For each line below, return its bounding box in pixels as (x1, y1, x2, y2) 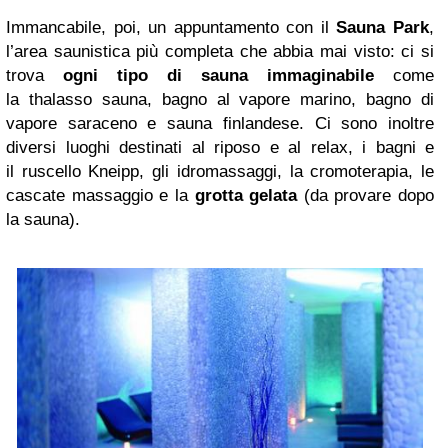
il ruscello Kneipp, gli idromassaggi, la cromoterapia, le (6, 162, 434, 182)
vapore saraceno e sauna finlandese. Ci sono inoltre (6, 114, 434, 134)
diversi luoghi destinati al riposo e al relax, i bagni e (6, 138, 434, 158)
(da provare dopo (303, 186, 434, 206)
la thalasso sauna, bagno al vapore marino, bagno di (6, 90, 434, 110)
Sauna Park (336, 18, 430, 38)
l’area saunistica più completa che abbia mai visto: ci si (6, 42, 434, 62)
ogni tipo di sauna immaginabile (63, 66, 393, 86)
